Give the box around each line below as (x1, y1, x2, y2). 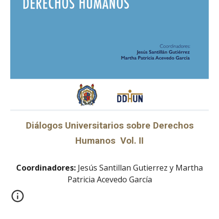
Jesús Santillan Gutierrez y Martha (78, 162, 203, 174)
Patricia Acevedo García (67, 174, 152, 185)
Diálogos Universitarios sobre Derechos (25, 120, 194, 131)
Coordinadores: (16, 162, 78, 174)
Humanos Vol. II (75, 135, 144, 147)
